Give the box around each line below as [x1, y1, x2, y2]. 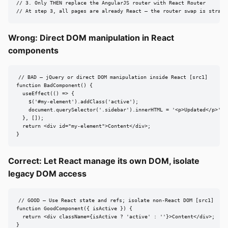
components [8, 45, 59, 56]
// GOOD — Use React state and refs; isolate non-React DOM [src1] [18, 197, 214, 204]
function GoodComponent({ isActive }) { [16, 206, 132, 212]
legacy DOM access [8, 168, 87, 179]
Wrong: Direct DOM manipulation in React [8, 33, 174, 43]
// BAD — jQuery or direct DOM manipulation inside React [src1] [18, 74, 208, 80]
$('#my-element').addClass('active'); [16, 99, 138, 105]
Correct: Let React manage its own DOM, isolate [8, 156, 199, 166]
